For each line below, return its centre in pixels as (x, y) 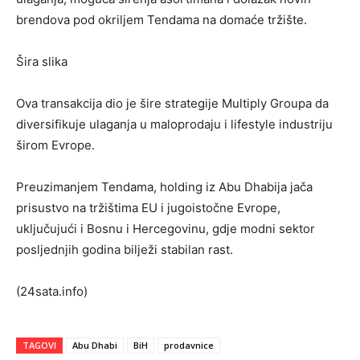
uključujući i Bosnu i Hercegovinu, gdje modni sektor (166, 229)
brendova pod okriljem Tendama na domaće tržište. (162, 20)
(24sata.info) (52, 292)
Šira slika (42, 62)
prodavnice (189, 346)
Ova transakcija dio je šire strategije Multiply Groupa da (172, 104)
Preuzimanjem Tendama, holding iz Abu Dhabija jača (164, 187)
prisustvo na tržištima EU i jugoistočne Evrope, (148, 208)
